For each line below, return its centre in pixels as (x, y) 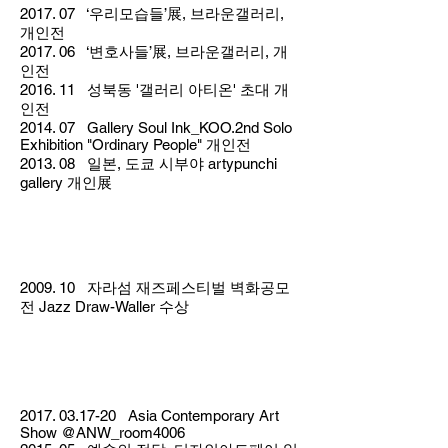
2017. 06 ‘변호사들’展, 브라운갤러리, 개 (154, 51)
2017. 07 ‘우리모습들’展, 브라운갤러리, (152, 13)
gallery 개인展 (66, 182)
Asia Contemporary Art (197, 415)
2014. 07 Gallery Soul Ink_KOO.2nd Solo (156, 127)
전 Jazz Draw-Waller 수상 (104, 306)
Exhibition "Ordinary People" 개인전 (135, 144)
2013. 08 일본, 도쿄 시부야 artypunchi (148, 163)
